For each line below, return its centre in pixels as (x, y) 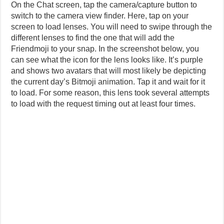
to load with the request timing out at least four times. (103, 103)
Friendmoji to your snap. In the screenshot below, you (105, 48)
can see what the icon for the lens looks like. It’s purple (107, 59)
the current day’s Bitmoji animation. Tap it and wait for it (108, 81)
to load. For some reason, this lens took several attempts (110, 92)
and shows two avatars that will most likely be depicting (109, 70)
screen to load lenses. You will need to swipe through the (112, 26)
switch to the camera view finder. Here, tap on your (100, 15)
